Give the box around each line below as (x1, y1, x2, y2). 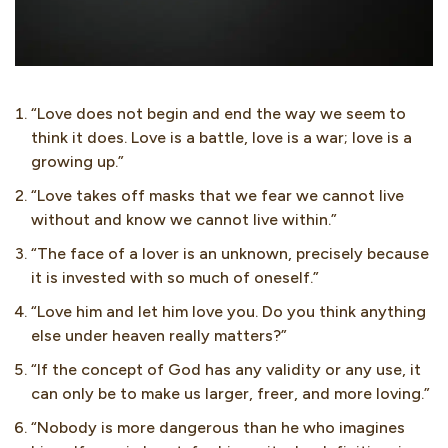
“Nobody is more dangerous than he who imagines (31, 418, 405, 438)
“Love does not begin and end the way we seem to (31, 104, 406, 124)
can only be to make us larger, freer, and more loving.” (31, 384, 430, 404)
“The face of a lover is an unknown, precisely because (31, 244, 429, 264)
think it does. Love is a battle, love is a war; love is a (31, 128, 412, 148)
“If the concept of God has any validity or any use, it (31, 360, 421, 380)
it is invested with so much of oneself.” (31, 268, 319, 288)
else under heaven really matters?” (31, 326, 287, 346)
